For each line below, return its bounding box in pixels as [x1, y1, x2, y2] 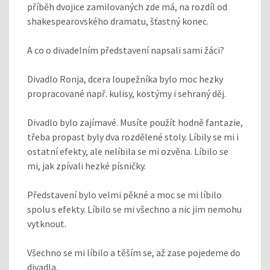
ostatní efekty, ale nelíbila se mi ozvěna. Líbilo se [27, 145, 228, 157]
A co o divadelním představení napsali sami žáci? [27, 43, 224, 56]
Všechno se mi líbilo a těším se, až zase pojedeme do [27, 246, 240, 259]
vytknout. [27, 217, 66, 230]
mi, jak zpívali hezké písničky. [27, 159, 146, 172]
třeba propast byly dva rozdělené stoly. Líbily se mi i [27, 130, 239, 143]
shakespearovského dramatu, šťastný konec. [27, 14, 209, 27]
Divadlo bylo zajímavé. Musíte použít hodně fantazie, [27, 116, 243, 128]
